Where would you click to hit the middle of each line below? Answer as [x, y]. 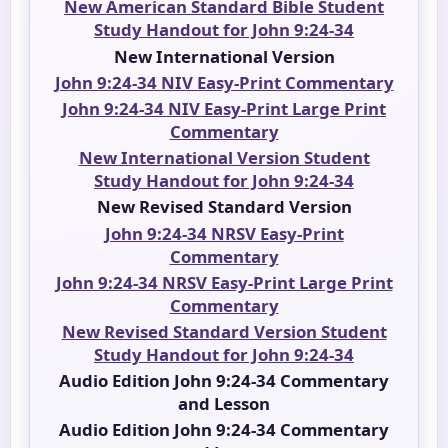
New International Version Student [224, 158]
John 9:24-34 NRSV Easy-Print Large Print [224, 282]
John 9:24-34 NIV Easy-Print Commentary [224, 82]
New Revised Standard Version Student [224, 331]
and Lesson [224, 404]
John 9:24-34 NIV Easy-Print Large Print [224, 109]
